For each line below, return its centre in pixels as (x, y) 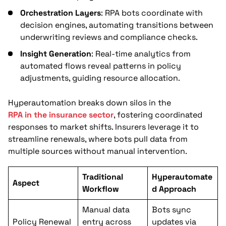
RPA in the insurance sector (61, 115)
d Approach (174, 189)
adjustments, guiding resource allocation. (100, 78)
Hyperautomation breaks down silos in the (90, 102)
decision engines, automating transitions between (117, 25)
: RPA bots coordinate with (152, 13)
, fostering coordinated (158, 115)
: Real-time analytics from (141, 54)
